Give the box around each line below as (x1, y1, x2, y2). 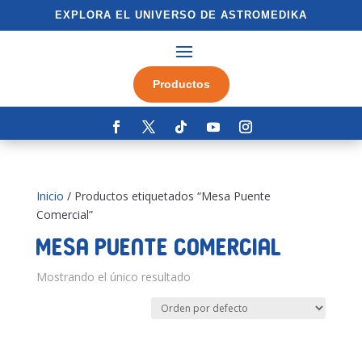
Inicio (36, 188, 64, 204)
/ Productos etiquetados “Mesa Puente (63, 188, 271, 204)
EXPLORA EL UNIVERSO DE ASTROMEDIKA (55, 9, 307, 21)
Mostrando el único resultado (36, 269, 191, 285)
